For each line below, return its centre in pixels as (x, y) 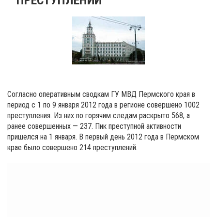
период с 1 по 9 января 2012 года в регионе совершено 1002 (103, 105)
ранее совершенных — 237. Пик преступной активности (94, 126)
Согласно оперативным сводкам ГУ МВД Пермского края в (101, 94)
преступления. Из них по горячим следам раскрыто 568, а (99, 115)
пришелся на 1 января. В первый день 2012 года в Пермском (103, 137)
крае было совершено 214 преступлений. (72, 147)
